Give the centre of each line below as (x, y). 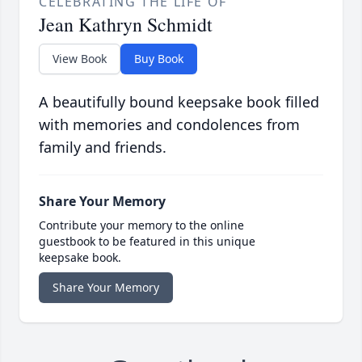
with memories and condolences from (169, 125)
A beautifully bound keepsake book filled (179, 102)
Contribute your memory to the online (141, 225)
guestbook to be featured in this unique (147, 242)
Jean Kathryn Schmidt (126, 25)
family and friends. (103, 147)
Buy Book (159, 59)
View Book (80, 59)
